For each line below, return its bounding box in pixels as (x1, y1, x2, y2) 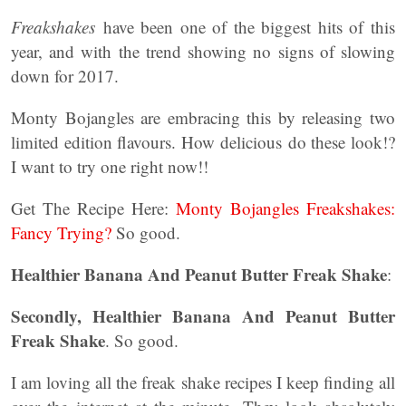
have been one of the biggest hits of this (95, 15, 395, 38)
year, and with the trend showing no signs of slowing (11, 40, 395, 63)
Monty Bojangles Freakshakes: (176, 197, 396, 219)
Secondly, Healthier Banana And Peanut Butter (11, 304, 395, 328)
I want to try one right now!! (11, 155, 208, 178)
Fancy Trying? (11, 221, 111, 244)
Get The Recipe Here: (11, 197, 177, 219)
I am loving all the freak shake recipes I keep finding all (11, 371, 395, 393)
